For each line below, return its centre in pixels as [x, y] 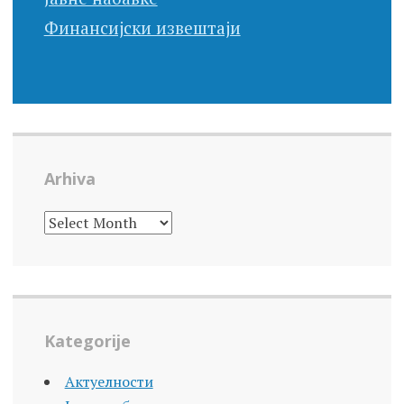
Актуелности [109, 381]
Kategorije [87, 340]
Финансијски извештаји [142, 27]
